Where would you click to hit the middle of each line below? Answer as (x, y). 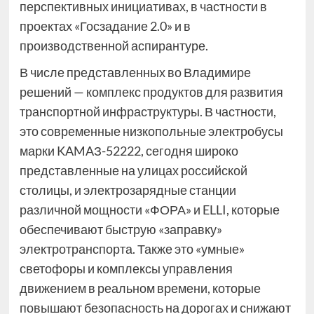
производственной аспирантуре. (114, 46)
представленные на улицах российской (133, 171)
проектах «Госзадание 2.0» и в (105, 26)
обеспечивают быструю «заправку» (121, 230)
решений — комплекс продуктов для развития (151, 92)
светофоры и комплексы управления (126, 269)
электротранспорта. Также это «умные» (132, 249)
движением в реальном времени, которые (140, 288)
